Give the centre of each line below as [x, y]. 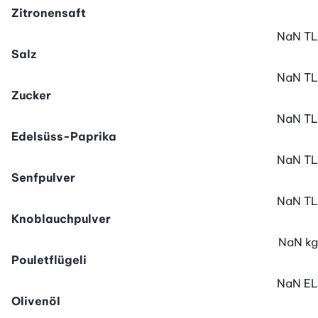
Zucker [31, 95]
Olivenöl [36, 301]
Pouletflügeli [49, 260]
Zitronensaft [49, 13]
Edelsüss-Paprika [64, 137]
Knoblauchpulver [61, 219]
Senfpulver [43, 178]
